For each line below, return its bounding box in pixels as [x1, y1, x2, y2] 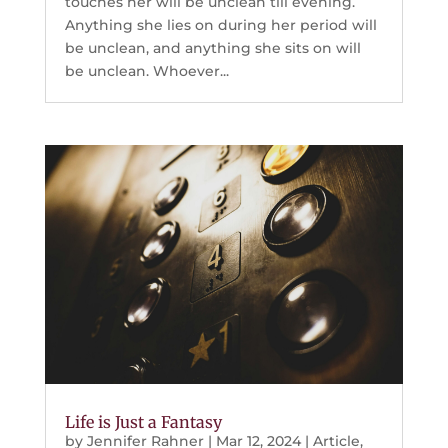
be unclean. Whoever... [64, 62, 229, 81]
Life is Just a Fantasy [64, 411, 222, 432]
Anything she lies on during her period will [64, 16, 377, 35]
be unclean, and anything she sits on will [64, 39, 361, 58]
